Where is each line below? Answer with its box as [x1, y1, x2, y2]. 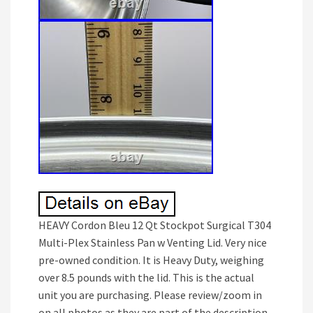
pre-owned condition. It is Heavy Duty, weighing [38, 253, 264, 267]
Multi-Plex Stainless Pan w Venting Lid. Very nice [38, 235, 267, 249]
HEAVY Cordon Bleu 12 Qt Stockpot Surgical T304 [38, 218, 271, 232]
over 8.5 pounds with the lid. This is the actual [38, 270, 254, 284]
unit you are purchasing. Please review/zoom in [38, 288, 262, 302]
